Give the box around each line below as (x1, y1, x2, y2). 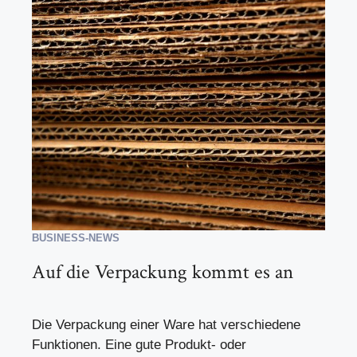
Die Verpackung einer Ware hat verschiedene (32, 317, 300, 332)
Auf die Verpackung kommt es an (32, 259, 293, 285)
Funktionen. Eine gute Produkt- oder (32, 337, 246, 352)
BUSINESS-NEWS (32, 232, 120, 244)
